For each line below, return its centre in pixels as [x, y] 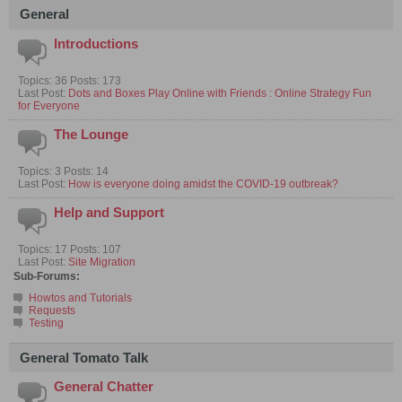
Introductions [96, 44]
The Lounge [91, 134]
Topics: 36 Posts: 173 [70, 80]
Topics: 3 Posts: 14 [63, 171]
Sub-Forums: [47, 276]
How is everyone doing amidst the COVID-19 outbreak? [203, 184]
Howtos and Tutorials [80, 297]
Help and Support [109, 212]
